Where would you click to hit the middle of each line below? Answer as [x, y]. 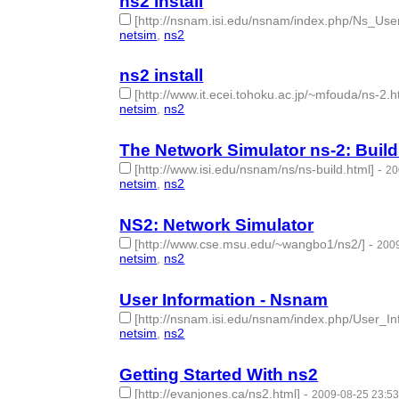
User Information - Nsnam [224, 300]
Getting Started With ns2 [219, 375]
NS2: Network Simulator [217, 225]
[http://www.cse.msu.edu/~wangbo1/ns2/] [250, 244]
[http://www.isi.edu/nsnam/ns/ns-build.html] [255, 170]
